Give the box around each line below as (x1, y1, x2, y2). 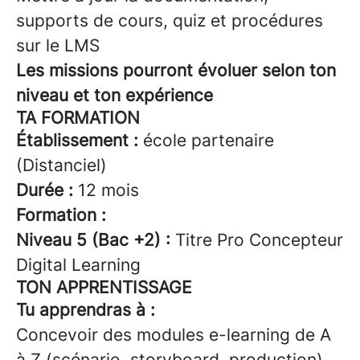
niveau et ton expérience (16, 85, 213, 105)
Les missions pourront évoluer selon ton (16, 60, 336, 80)
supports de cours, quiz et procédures (16, 10, 323, 31)
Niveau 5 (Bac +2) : (16, 230, 170, 250)
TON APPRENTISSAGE (16, 277, 192, 297)
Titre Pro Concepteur (175, 230, 343, 250)
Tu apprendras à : (16, 300, 155, 320)
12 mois (78, 180, 139, 200)
